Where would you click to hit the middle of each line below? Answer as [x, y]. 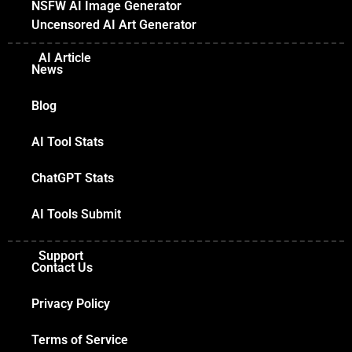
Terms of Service [80, 340]
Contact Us [62, 268]
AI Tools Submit [76, 214]
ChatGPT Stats [73, 178]
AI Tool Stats [68, 142]
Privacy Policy [71, 304]
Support [60, 256]
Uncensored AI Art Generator [114, 25]
